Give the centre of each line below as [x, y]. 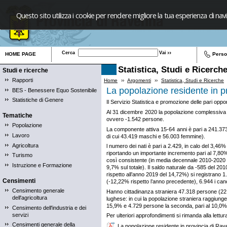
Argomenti [139, 80]
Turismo [22, 155]
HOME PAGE [21, 54]
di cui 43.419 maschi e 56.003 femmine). [156, 136]
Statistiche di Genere [38, 100]
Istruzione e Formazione [42, 165]
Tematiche [17, 116]
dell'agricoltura [30, 197]
